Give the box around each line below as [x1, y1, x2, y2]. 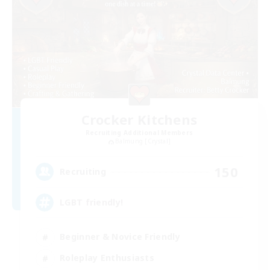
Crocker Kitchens [81, 110, 198, 129]
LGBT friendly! [60, 196, 124, 209]
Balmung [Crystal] [115, 137, 171, 146]
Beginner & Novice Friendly [60, 231, 180, 243]
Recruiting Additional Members [85, 128, 193, 137]
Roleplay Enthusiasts [60, 252, 154, 264]
